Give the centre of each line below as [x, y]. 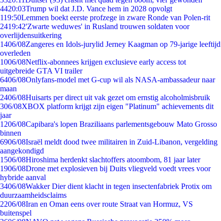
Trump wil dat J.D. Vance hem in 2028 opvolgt [99, 9]
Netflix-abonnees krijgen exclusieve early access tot [106, 62]
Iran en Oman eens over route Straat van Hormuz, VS [109, 204]
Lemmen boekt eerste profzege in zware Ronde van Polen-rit [116, 18]
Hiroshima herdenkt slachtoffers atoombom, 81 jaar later [113, 160]
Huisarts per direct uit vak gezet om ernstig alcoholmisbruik [118, 97]
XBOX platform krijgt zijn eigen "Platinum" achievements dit [118, 106]
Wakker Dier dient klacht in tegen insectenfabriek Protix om [119, 186]
